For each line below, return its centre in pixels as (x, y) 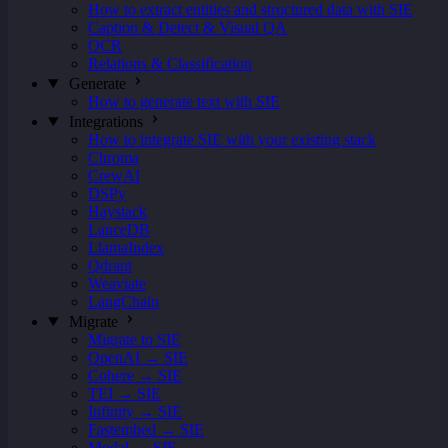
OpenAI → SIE (138, 357)
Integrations (105, 121)
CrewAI (114, 175)
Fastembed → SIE (146, 429)
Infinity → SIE (135, 411)
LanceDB (119, 229)
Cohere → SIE (135, 375)
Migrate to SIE (134, 339)
